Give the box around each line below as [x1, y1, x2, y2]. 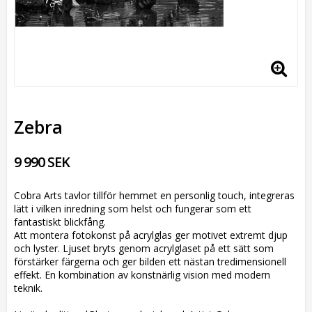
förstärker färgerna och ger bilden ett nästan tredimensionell [14, 255, 286, 268]
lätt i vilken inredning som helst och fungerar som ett [14, 202, 251, 215]
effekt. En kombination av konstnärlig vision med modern [14, 268, 270, 281]
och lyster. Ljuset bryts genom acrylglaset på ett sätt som [14, 242, 274, 255]
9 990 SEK [14, 153, 70, 171]
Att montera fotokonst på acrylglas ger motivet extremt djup [14, 228, 288, 242]
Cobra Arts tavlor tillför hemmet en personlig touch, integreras [14, 189, 295, 202]
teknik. [14, 281, 45, 295]
